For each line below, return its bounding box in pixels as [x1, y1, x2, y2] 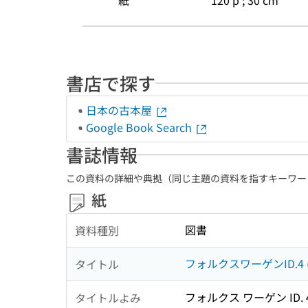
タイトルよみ [75, 289, 141, 306]
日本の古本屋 [86, 102, 155, 118]
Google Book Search [86, 119, 195, 135]
